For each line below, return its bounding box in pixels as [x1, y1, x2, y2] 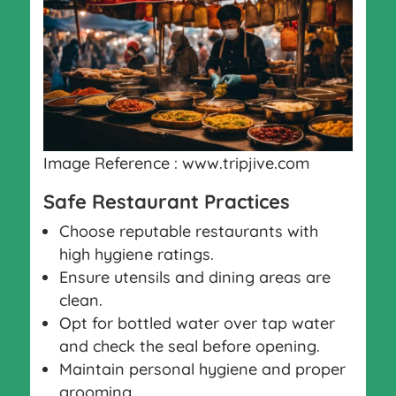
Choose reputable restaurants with [58, 220, 318, 241]
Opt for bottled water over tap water [58, 312, 335, 333]
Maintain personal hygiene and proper [58, 358, 346, 379]
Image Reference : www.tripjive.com [42, 152, 309, 173]
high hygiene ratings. [58, 243, 214, 264]
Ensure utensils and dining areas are [58, 266, 331, 287]
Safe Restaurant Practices [42, 188, 290, 214]
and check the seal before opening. [58, 335, 320, 356]
